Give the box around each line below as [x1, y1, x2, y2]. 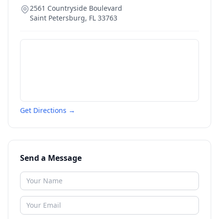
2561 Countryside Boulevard [30, 3, 122, 13]
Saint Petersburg [30, 13, 85, 22]
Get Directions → [20, 106, 75, 115]
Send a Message [20, 153, 82, 163]
